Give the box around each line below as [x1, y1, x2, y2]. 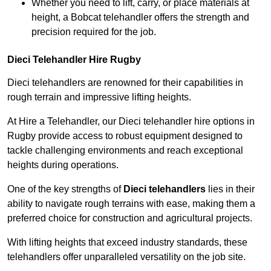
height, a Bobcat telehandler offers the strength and [31, 12, 249, 23]
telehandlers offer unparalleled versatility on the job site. [7, 252, 246, 263]
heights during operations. [7, 160, 119, 171]
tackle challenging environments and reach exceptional [7, 145, 243, 156]
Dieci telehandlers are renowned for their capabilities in [7, 77, 243, 88]
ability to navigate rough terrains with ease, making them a [7, 198, 255, 209]
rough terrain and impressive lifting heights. [7, 92, 191, 103]
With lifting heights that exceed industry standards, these [7, 237, 247, 248]
